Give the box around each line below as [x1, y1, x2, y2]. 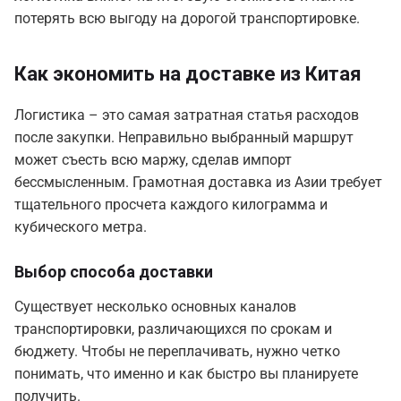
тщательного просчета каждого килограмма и [14, 196, 328, 214]
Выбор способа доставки [14, 262, 213, 282]
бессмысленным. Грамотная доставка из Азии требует [14, 174, 382, 192]
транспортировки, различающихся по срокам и [14, 320, 332, 338]
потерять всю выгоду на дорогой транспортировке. [14, 10, 360, 28]
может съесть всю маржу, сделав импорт [14, 151, 292, 169]
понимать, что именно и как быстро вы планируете [14, 365, 358, 383]
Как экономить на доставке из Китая [14, 63, 362, 86]
